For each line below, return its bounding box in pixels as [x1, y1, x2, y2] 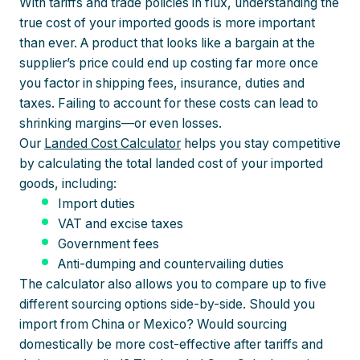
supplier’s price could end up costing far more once [19, 55, 318, 72]
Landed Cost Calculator [44, 136, 181, 152]
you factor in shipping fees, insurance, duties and [19, 76, 305, 92]
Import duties [58, 196, 135, 212]
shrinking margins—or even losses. [19, 116, 222, 132]
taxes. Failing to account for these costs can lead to [19, 96, 318, 112]
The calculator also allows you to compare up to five [19, 276, 326, 292]
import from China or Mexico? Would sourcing [19, 317, 287, 333]
